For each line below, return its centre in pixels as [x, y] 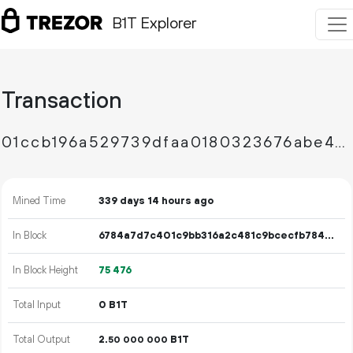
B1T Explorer [154, 24]
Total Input [37, 305]
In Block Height [46, 270]
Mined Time [39, 201]
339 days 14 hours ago [156, 201]
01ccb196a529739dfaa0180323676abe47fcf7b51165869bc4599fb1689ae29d [340, 143]
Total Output [42, 340]
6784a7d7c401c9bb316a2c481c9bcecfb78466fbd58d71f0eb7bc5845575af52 [330, 236]
